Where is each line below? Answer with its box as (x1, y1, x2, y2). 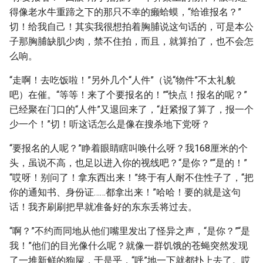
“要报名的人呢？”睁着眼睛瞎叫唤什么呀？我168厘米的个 (9, 143, 248, 154)
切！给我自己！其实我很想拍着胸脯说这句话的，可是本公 (9, 21, 254, 32)
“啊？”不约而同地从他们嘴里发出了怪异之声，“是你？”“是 (9, 225, 250, 237)
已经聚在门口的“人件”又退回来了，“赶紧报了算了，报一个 (9, 104, 254, 115)
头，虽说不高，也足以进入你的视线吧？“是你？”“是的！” (9, 157, 247, 168)
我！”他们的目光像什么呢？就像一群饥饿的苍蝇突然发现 (9, 240, 248, 251)
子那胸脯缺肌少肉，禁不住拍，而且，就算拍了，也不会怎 (9, 36, 254, 47)
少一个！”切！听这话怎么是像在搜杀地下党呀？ (9, 119, 210, 130)
